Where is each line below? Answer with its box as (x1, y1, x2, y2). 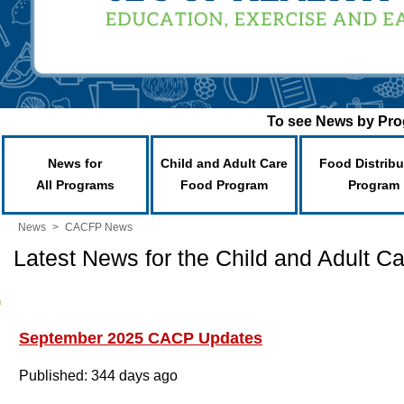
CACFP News (65, 221, 133, 234)
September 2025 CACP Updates (19, 329, 262, 347)
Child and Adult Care (161, 156, 288, 170)
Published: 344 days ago (19, 368, 178, 383)
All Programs (36, 178, 115, 192)
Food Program (180, 178, 268, 192)
